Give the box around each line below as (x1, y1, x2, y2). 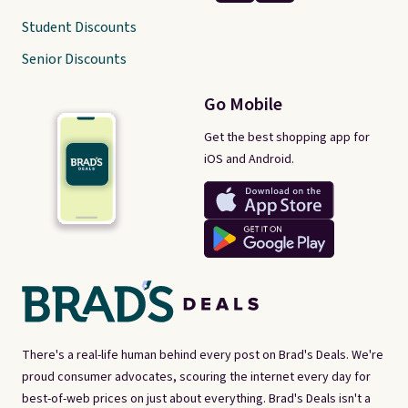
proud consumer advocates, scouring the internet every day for (22, 368, 371, 387)
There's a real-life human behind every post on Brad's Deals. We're (22, 346, 383, 365)
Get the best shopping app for (204, 127, 370, 147)
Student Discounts (22, 17, 137, 37)
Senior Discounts (22, 49, 127, 69)
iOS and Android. (204, 149, 294, 168)
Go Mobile (204, 91, 282, 117)
